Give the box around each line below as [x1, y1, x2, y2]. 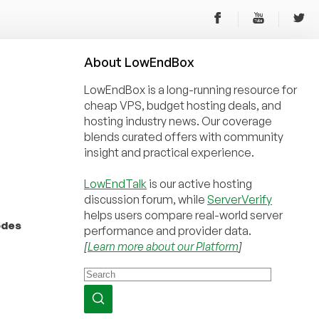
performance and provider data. [84, 224, 251, 238]
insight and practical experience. [84, 145, 254, 159]
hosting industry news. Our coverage [84, 114, 272, 128]
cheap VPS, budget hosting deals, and [84, 98, 281, 113]
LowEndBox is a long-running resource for [84, 83, 297, 97]
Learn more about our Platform [88, 239, 239, 253]
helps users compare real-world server [84, 208, 283, 222]
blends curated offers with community [84, 130, 283, 144]
